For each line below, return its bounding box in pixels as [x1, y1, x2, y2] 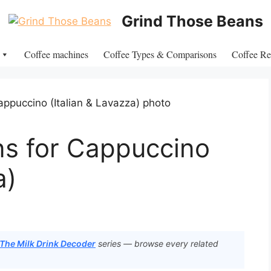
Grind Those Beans [121, 12, 263, 30]
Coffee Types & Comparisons [103, 48, 217, 60]
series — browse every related [96, 238, 218, 249]
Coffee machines [24, 48, 88, 60]
